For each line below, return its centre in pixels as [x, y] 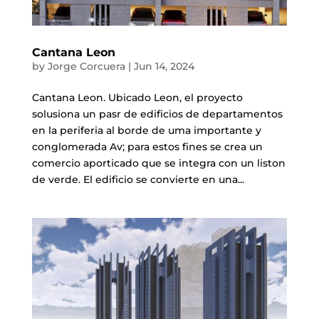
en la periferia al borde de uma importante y [146, 131]
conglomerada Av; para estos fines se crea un [147, 147]
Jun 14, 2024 [164, 67]
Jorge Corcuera [86, 67]
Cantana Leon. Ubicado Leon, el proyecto [137, 98]
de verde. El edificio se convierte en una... [138, 180]
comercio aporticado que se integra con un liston [158, 163]
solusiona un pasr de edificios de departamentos [157, 114]
